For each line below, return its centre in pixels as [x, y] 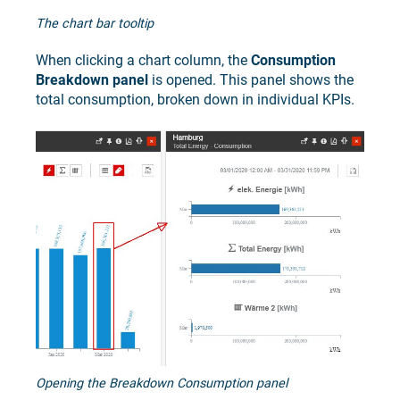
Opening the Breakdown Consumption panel [162, 383]
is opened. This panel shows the [251, 80]
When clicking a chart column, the [143, 61]
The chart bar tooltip [95, 24]
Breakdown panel [92, 80]
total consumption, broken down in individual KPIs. [195, 100]
